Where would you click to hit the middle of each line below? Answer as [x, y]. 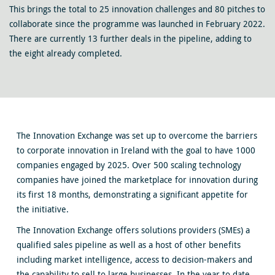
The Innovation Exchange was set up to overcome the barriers [137, 135]
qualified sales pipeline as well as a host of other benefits [129, 245]
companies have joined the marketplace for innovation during [137, 180]
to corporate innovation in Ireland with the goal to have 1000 [136, 150]
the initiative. [43, 209]
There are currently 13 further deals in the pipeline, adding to [130, 38]
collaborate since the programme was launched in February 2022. [137, 24]
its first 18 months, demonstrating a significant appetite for [133, 194]
